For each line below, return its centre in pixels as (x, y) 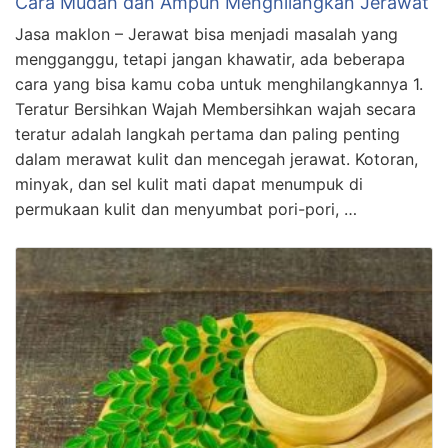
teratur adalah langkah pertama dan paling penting (207, 133)
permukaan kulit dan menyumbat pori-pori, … (186, 208)
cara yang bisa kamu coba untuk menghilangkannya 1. (219, 83)
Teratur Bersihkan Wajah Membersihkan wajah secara (215, 108)
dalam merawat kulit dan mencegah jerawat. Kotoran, (216, 158)
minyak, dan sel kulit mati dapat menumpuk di (189, 183)
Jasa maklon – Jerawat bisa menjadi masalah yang (206, 33)
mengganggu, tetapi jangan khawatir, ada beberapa (210, 58)
